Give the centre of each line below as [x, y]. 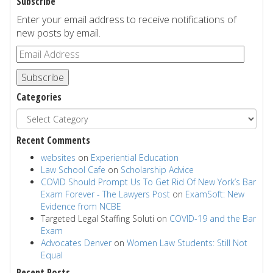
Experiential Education [135, 158]
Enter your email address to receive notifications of [126, 19]
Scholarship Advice [157, 170]
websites [58, 158]
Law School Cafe [73, 170]
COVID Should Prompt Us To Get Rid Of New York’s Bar [148, 182]
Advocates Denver [76, 243]
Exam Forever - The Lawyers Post [105, 194]
